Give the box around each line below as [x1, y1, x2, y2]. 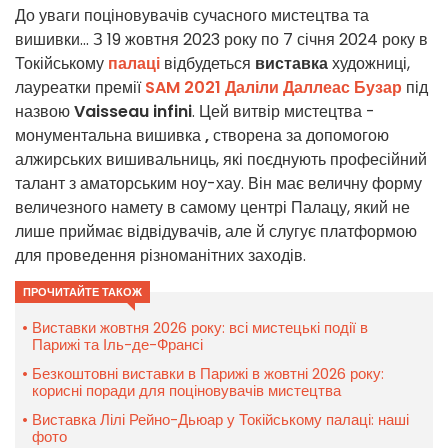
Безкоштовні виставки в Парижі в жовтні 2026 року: [32, 363, 384, 385]
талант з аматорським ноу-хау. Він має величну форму [15, 172, 422, 196]
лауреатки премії [15, 76, 145, 100]
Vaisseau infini [74, 100, 192, 124]
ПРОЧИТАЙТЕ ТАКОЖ [23, 284, 142, 301]
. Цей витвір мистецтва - [192, 100, 375, 124]
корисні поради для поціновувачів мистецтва [32, 380, 341, 402]
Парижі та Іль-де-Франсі [32, 334, 203, 356]
